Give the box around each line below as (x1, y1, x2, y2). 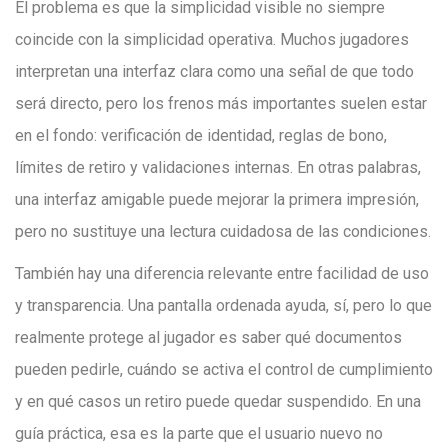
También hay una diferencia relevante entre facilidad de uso (15, 264, 429, 283)
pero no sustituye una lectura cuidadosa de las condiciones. (15, 222, 431, 241)
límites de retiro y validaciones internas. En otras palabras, (15, 158, 421, 177)
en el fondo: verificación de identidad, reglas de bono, (15, 126, 387, 145)
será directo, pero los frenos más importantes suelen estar (15, 94, 427, 113)
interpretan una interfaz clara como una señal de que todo (15, 62, 414, 81)
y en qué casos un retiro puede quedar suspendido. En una (15, 392, 421, 411)
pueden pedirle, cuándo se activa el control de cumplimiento (15, 360, 433, 379)
